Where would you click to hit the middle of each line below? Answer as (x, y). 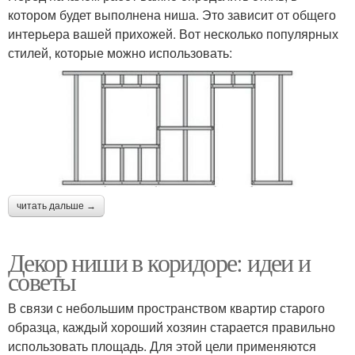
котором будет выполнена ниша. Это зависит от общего (172, 15)
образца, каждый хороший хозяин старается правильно (172, 326)
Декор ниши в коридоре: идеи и (159, 261)
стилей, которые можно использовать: (120, 53)
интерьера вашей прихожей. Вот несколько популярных (173, 34)
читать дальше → (56, 206)
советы (42, 281)
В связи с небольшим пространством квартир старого (166, 307)
